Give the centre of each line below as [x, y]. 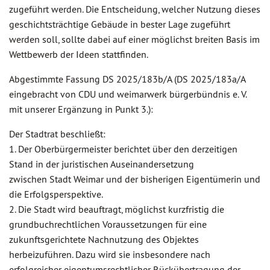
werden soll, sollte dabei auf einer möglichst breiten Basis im [134, 39]
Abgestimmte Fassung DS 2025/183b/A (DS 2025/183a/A [127, 79]
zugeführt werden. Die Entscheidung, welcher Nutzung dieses [135, 9]
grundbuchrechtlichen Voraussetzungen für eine [108, 224]
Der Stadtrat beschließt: [57, 134]
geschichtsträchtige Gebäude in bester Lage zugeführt [120, 24]
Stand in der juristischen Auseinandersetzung [102, 164]
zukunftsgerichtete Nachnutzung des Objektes [104, 239]
